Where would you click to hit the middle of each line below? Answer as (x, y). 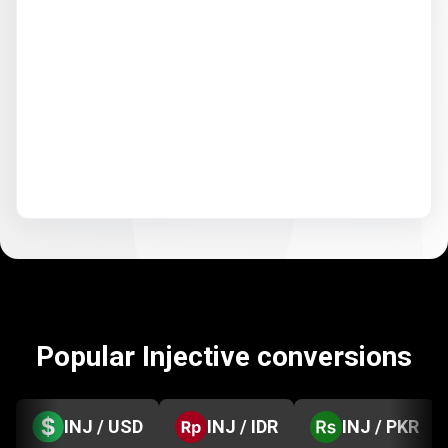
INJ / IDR (242, 426)
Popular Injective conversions (224, 356)
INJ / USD (103, 426)
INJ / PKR (380, 426)
